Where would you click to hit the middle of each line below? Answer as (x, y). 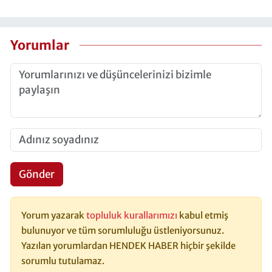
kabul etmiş (204, 216)
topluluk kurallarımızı (133, 216)
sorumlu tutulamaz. (63, 261)
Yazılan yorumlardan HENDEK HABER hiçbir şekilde (128, 246)
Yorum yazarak (54, 216)
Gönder (36, 174)
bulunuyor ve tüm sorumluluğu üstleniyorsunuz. (123, 231)
